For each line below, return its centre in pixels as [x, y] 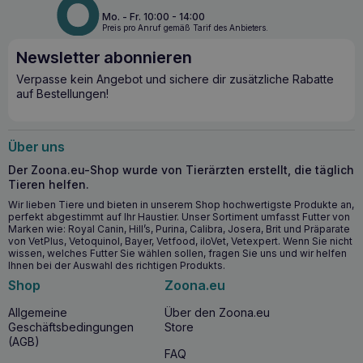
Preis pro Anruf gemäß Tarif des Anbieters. [185, 27]
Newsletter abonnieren [104, 58]
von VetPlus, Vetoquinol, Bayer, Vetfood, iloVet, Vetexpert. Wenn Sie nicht [180, 241]
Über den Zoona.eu [217, 313]
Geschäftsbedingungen [71, 327]
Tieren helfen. [49, 185]
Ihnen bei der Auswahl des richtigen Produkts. [117, 265]
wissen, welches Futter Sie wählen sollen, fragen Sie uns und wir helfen [177, 253]
